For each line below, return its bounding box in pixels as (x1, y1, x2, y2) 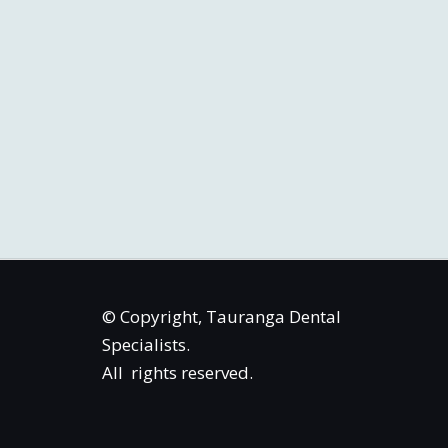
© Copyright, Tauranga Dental (102, 305, 341, 328)
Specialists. (102, 333, 190, 356)
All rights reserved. (102, 361, 253, 384)
